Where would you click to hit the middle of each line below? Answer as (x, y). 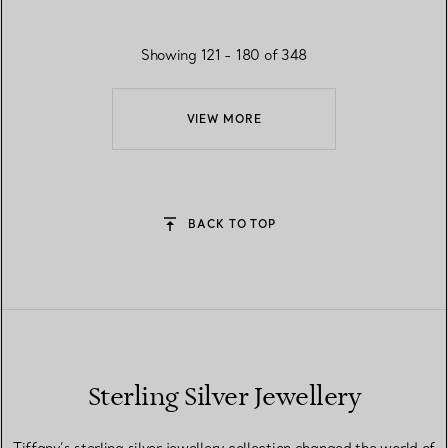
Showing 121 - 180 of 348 (224, 55)
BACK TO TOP (232, 224)
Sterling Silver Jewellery (224, 398)
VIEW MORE (224, 119)
